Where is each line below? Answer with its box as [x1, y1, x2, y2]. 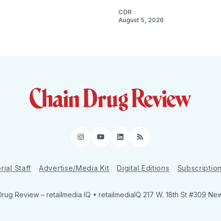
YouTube [100, 135, 138, 146]
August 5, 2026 [118, 16, 164, 24]
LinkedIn [119, 135, 157, 146]
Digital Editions [117, 164, 170, 172]
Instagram [80, 135, 126, 146]
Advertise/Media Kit [39, 164, 110, 172]
